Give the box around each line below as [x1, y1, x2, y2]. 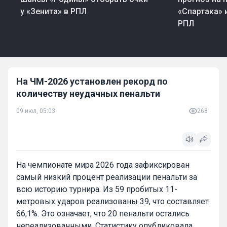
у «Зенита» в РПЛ [20, 6, 87, 16]
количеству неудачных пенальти [16, 88, 160, 99]
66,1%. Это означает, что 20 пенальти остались [16, 208, 190, 218]
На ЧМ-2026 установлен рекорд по [16, 75, 168, 87]
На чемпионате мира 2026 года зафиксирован [16, 160, 190, 170]
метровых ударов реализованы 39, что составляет [16, 196, 209, 206]
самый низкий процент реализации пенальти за [16, 172, 197, 182]
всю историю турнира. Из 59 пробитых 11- [16, 184, 177, 194]
